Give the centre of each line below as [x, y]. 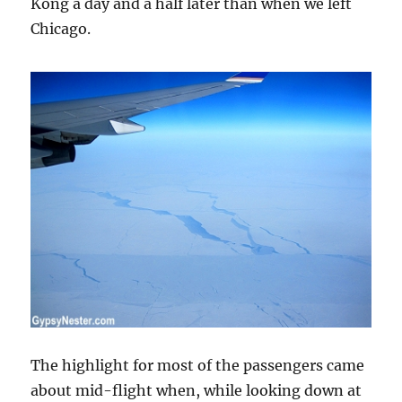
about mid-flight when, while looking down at [197, 390]
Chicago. [61, 29]
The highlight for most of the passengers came [198, 365]
